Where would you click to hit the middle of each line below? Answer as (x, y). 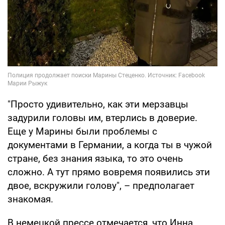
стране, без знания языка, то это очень (95, 159)
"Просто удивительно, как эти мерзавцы (98, 104)
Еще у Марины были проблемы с (82, 132)
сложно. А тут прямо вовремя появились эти (109, 172)
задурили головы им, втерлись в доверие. (102, 118)
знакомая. (30, 199)
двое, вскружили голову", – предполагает (101, 186)
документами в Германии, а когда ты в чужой (110, 145)
